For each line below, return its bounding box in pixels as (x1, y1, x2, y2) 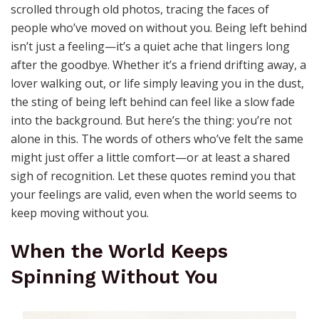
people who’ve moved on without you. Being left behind (11, 20, 307, 36)
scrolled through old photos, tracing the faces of (11, 1, 269, 18)
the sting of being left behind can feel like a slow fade (11, 94, 295, 110)
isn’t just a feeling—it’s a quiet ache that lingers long (11, 38, 290, 55)
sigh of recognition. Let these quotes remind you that (11, 168, 296, 184)
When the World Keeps (11, 239, 228, 263)
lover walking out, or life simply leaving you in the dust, (11, 75, 304, 92)
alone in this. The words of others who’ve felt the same (11, 131, 303, 147)
